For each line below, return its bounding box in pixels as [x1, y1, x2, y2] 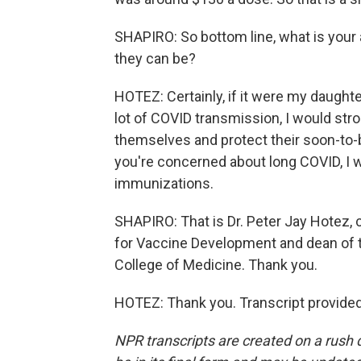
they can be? [114, 50, 196, 67]
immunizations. [114, 175, 214, 192]
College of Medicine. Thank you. [114, 256, 317, 273]
